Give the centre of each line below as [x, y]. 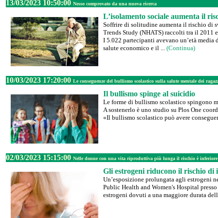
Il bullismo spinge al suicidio [149, 94]
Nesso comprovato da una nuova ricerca [115, 4]
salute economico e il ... [135, 48]
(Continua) [181, 48]
